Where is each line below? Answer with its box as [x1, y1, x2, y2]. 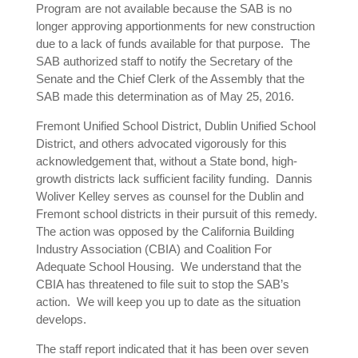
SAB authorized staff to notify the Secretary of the [35, 54, 292, 69]
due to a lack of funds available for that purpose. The [35, 37, 310, 51]
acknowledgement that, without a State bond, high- [35, 154, 297, 169]
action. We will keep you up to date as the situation [35, 295, 300, 309]
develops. [35, 312, 86, 327]
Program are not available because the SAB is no [35, 2, 292, 16]
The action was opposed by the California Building [35, 225, 294, 239]
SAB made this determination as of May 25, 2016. [35, 89, 294, 104]
